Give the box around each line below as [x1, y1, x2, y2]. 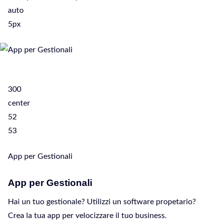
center [8, 99, 30, 107]
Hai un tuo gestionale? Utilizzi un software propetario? [8, 198, 196, 206]
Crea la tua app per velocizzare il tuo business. [8, 212, 167, 220]
